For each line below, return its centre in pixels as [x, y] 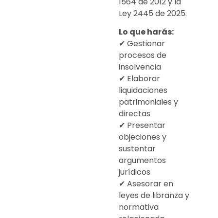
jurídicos [135, 172]
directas [135, 114]
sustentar [137, 149]
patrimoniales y [148, 102]
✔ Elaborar [139, 79]
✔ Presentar [142, 126]
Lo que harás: [146, 32]
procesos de [143, 55]
